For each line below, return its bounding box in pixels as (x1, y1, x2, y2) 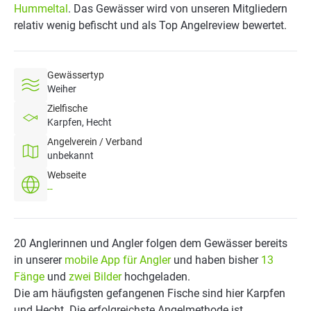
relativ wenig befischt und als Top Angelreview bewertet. (14, 19, 287, 32)
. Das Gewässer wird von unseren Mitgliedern (68, 2, 287, 15)
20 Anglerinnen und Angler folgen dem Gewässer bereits (14, 237, 287, 250)
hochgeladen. (121, 270, 190, 283)
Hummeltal (14, 2, 68, 15)
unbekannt (47, 150, 94, 161)
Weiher (47, 83, 76, 94)
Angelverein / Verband (47, 136, 142, 147)
